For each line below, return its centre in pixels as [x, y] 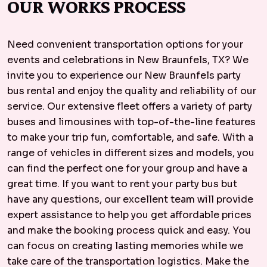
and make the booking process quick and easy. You [129, 230]
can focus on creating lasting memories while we [125, 246]
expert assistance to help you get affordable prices [129, 215]
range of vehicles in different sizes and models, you [131, 153]
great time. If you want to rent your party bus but [122, 184]
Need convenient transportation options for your [125, 44]
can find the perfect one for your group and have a [127, 168]
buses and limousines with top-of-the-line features [131, 122]
